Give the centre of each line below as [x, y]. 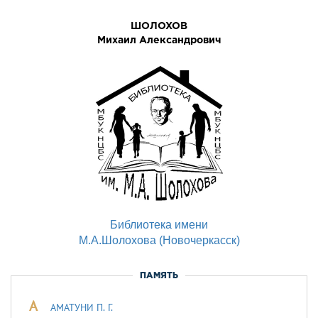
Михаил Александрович [159, 39]
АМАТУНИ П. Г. [82, 307]
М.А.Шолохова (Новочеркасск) [159, 240]
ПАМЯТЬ [159, 275]
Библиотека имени [159, 224]
